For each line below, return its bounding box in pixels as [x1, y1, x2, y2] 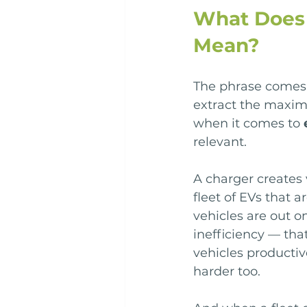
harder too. [193, 264, 260, 280]
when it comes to [193, 116, 304, 132]
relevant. [193, 134, 247, 150]
